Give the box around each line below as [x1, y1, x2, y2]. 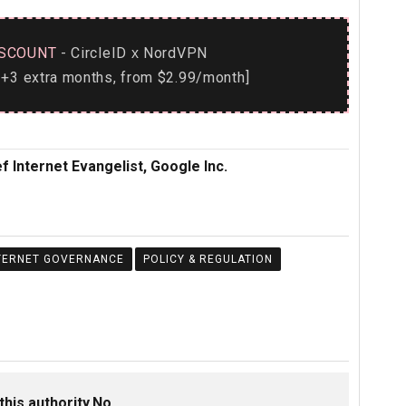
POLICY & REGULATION [142, 253, 273, 266]
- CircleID [56, 44, 131, 62]
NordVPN [139, 44, 208, 62]
